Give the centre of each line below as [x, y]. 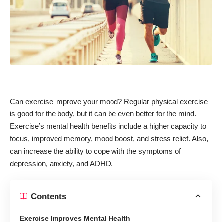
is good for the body [41, 113]
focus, [21, 138]
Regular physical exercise [166, 101]
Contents [49, 196]
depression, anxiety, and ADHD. [61, 163]
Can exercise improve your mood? [67, 101]
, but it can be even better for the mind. [135, 113]
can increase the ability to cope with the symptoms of [95, 151]
